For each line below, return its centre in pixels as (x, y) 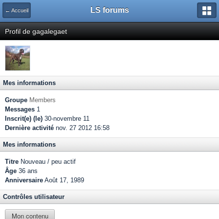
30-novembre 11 (66, 119)
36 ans (27, 171)
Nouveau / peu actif (47, 162)
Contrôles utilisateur (34, 197)
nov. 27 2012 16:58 (82, 128)
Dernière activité (29, 128)
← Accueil (17, 10)
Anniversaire (24, 180)
